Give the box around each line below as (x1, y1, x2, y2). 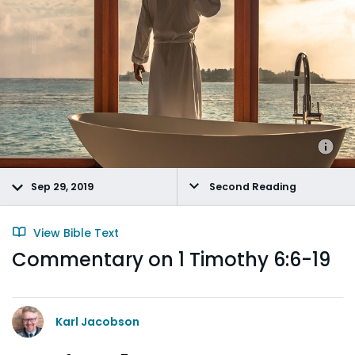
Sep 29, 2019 (31, 180, 94, 193)
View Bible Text (30, 225, 119, 241)
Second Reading (207, 180, 296, 193)
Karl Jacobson (55, 313, 139, 330)
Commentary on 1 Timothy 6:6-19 (12, 246, 330, 273)
